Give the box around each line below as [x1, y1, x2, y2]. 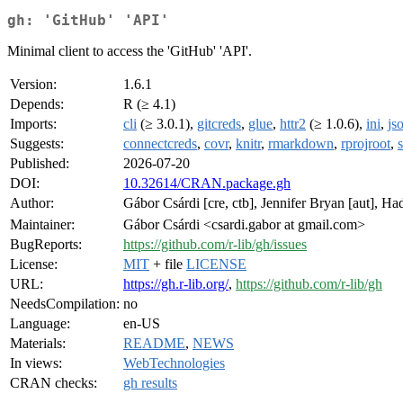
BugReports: [10, 237, 82, 253]
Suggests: [10, 136, 64, 152]
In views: [10, 355, 62, 372]
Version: [10, 76, 57, 93]
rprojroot [341, 136, 390, 152]
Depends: [10, 96, 64, 112]
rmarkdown [268, 136, 334, 152]
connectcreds [123, 136, 197, 152]
